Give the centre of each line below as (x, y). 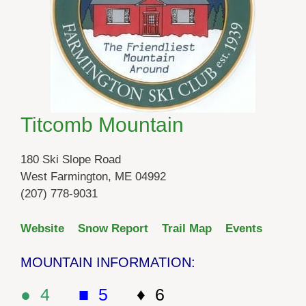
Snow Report (113, 228)
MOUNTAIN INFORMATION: (108, 263)
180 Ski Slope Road (71, 160)
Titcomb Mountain (102, 125)
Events (244, 228)
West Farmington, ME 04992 (93, 177)
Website (42, 228)
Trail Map (187, 228)
